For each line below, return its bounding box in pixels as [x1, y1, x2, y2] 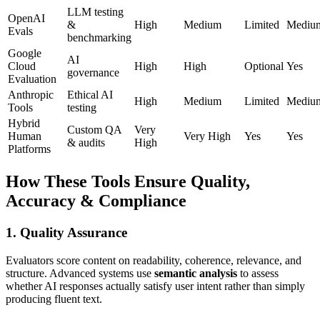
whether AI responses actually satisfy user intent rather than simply [6, 279, 305, 292]
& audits [67, 136, 105, 149]
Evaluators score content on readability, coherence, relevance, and [6, 254, 301, 266]
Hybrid [8, 117, 40, 130]
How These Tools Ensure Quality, [6, 171, 250, 191]
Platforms [8, 143, 51, 156]
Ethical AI [67, 89, 113, 101]
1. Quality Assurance [6, 224, 127, 240]
